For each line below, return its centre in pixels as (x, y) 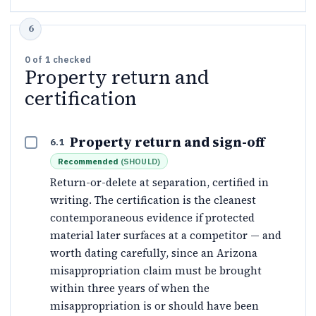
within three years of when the (130, 288)
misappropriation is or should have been (154, 306)
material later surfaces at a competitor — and (166, 235)
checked (71, 59)
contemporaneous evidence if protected (152, 218)
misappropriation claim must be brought (156, 271)
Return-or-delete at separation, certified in (159, 182)
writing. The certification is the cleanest (153, 200)
